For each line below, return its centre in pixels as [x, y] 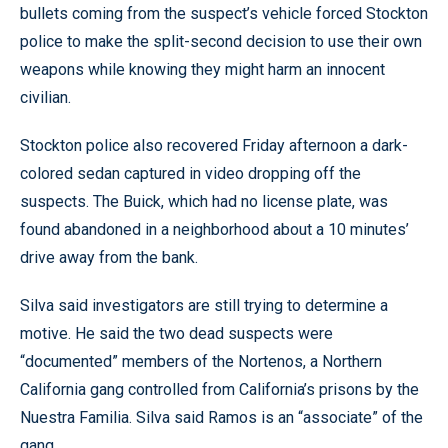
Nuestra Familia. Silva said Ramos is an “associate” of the [221, 417]
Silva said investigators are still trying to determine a [204, 305]
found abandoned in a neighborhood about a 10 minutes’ [214, 229]
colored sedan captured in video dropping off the [190, 173]
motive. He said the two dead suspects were [176, 333]
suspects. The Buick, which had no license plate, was [204, 201]
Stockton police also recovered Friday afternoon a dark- [214, 145]
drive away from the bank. [109, 257]
